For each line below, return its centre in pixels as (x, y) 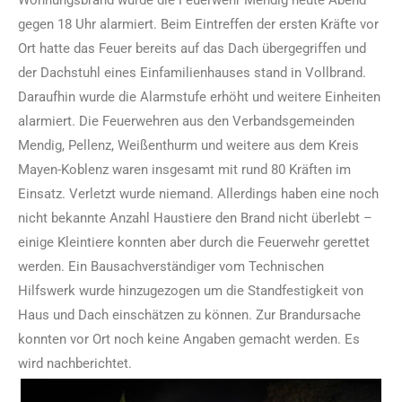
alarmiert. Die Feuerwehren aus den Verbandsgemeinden (186, 121)
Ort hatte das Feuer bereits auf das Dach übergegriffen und (192, 48)
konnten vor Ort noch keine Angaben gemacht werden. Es (189, 339)
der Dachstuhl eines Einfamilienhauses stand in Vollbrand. (192, 72)
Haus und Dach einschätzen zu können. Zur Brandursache (189, 315)
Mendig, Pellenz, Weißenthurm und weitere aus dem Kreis (188, 145)
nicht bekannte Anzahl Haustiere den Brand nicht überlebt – (195, 218)
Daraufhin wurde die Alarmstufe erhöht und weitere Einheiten (199, 96)
